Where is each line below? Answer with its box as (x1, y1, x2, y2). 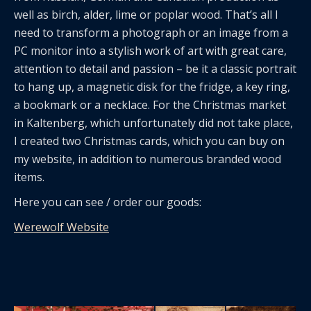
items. (14, 169, 44, 185)
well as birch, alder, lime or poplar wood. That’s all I (14, 7, 278, 22)
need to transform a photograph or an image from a (14, 25, 288, 40)
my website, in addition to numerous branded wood (14, 151, 281, 167)
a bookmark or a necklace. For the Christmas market (14, 97, 286, 112)
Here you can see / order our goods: (14, 194, 201, 210)
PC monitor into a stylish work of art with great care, (14, 43, 287, 58)
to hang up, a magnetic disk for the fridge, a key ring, (14, 79, 290, 94)
